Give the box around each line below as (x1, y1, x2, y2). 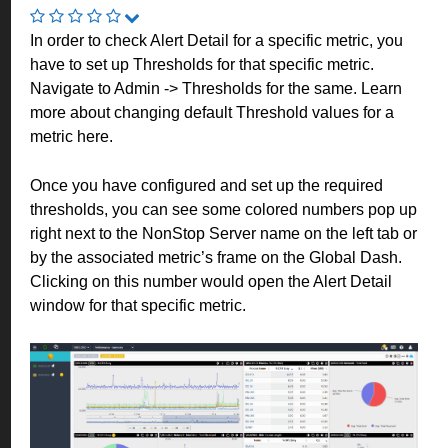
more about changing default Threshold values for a (30, 104, 394, 121)
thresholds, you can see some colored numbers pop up (30, 201, 417, 218)
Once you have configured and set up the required (30, 177, 383, 194)
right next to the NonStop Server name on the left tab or (30, 225, 417, 242)
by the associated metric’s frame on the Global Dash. (30, 249, 402, 266)
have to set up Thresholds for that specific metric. (30, 56, 374, 73)
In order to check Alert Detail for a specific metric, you (30, 32, 403, 49)
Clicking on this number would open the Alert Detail (30, 273, 392, 290)
